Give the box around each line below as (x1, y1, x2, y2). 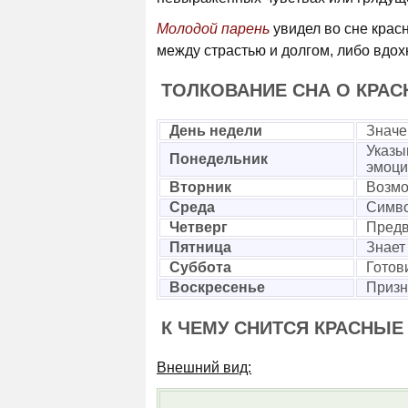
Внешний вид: (157, 360, 251, 375)
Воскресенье (169, 280, 265, 295)
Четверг (169, 219, 228, 235)
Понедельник (169, 151, 268, 167)
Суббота (169, 260, 231, 275)
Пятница (169, 240, 231, 255)
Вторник (169, 179, 231, 195)
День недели (169, 123, 262, 138)
